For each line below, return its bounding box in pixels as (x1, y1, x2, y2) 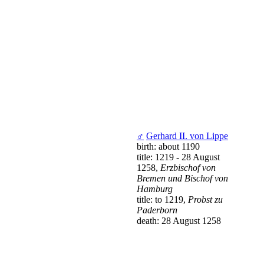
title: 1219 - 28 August (137, 151, 220, 162)
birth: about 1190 (137, 141, 200, 151)
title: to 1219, (137, 194, 188, 204)
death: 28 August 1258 (137, 215, 221, 226)
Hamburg (137, 183, 173, 194)
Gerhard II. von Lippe (146, 130, 228, 141)
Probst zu (188, 194, 223, 204)
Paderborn (137, 204, 177, 215)
